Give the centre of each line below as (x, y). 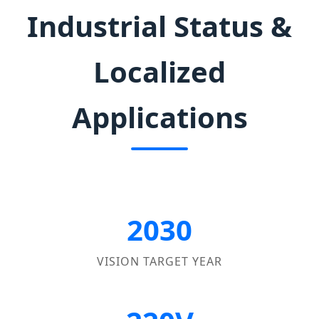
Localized (159, 71)
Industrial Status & (159, 26)
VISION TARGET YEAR (159, 261)
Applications (159, 117)
